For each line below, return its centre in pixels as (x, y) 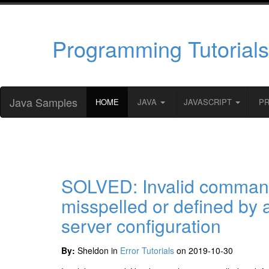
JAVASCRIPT (209, 101)
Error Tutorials (147, 250)
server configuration (141, 225)
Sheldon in (98, 250)
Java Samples (44, 102)
